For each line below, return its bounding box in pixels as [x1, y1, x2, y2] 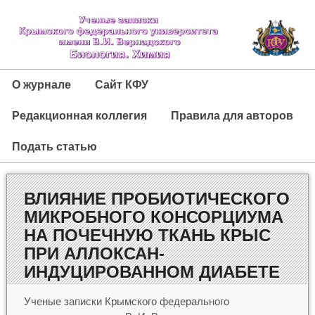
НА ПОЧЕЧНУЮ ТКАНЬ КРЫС [23, 225, 271, 245]
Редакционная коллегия [12, 109, 147, 122]
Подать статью [12, 140, 97, 153]
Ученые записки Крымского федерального [23, 295, 229, 307]
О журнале [12, 78, 71, 91]
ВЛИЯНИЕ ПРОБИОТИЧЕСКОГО [23, 188, 290, 208]
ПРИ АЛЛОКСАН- [23, 243, 165, 263]
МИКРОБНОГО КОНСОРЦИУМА [23, 207, 283, 226]
